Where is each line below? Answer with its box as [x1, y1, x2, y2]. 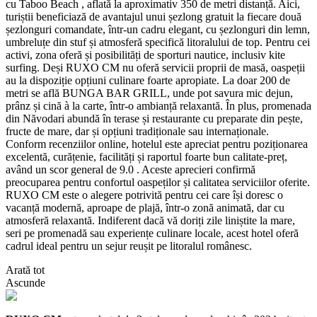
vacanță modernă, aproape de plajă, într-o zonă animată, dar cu [6, 201, 284, 214]
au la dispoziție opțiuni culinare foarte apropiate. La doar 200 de [6, 74, 290, 86]
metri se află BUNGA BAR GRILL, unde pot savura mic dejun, [6, 86, 293, 99]
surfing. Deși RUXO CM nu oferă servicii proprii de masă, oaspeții [6, 61, 305, 74]
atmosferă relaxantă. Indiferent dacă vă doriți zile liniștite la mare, [6, 214, 295, 226]
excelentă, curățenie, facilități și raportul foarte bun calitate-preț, [6, 150, 287, 163]
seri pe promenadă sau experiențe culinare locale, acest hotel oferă [6, 226, 299, 239]
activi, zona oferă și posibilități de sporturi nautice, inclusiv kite [6, 48, 285, 61]
